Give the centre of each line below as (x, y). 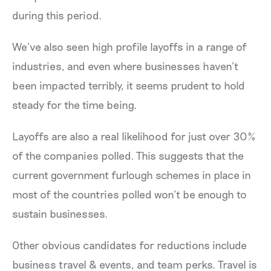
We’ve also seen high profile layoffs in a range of (129, 46)
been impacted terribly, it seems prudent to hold (129, 85)
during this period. (57, 15)
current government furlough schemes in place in (132, 175)
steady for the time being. (75, 104)
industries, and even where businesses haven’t (125, 66)
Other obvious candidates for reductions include (129, 245)
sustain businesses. (60, 213)
